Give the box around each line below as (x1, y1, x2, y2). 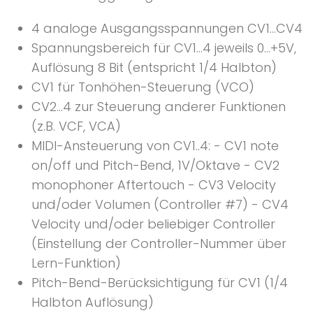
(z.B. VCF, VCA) (31, 117, 121, 135)
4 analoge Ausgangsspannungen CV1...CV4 (31, 19, 303, 37)
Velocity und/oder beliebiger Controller (31, 214, 275, 233)
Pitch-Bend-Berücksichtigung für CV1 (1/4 (31, 273, 288, 291)
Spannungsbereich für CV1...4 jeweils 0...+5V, (31, 38, 296, 57)
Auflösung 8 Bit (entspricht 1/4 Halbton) (31, 58, 280, 76)
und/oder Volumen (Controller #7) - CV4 (31, 195, 289, 213)
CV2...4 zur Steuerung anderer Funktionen (31, 97, 286, 115)
